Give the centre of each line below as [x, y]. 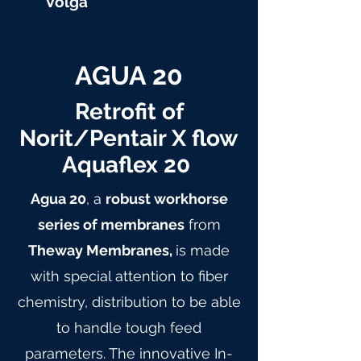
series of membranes [111, 224]
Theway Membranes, [102, 250]
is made [203, 250]
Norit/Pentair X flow [129, 138]
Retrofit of [129, 112]
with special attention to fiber [129, 276]
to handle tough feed [129, 328]
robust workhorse [166, 199]
